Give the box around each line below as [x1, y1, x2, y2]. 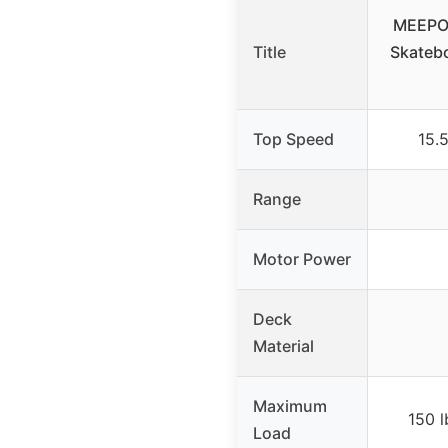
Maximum [253, 395, 327, 416]
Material [253, 335, 314, 356]
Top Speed [253, 128, 334, 149]
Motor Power [253, 248, 351, 269]
